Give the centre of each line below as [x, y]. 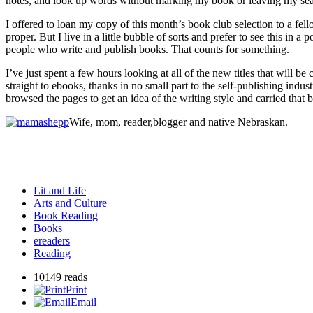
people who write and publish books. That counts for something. [147, 50]
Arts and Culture [70, 203]
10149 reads [60, 277]
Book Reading [66, 216]
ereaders [52, 241]
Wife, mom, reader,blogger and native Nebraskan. [179, 122]
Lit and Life [60, 191]
